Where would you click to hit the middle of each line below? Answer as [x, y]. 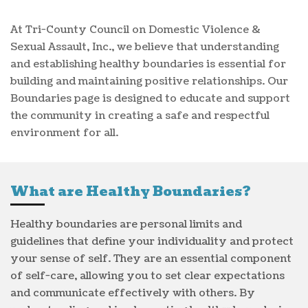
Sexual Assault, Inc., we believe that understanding [145, 47]
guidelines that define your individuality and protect [152, 241]
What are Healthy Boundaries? [131, 191]
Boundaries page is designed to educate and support [150, 98]
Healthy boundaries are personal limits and [126, 224]
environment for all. [64, 133]
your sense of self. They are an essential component [151, 258]
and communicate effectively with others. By [133, 293]
